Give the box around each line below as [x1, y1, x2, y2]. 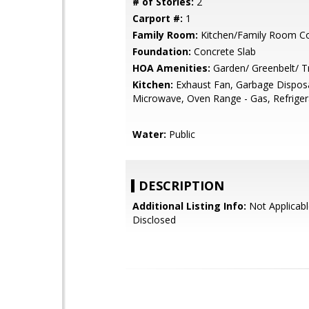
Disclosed [132, 213, 176, 226]
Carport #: [132, 12, 183, 25]
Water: [132, 128, 166, 141]
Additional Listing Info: [132, 199, 246, 212]
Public [166, 128, 195, 141]
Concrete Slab [191, 45, 256, 58]
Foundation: [132, 45, 191, 58]
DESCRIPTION [139, 177, 224, 194]
